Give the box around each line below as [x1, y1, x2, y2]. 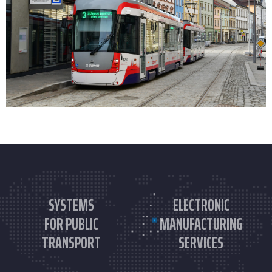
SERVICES [178, 230, 223, 256]
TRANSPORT [41, 230, 101, 256]
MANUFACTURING [159, 211, 243, 237]
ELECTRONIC [172, 192, 229, 218]
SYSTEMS [48, 192, 94, 218]
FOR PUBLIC [44, 211, 98, 237]
